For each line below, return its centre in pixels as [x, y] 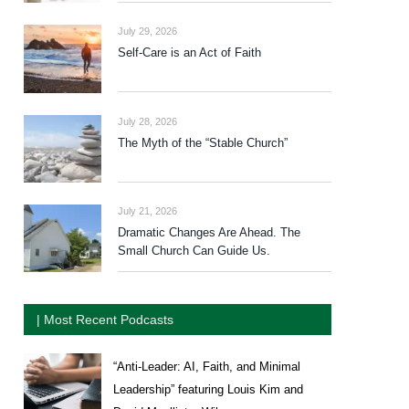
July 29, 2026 [147, 31]
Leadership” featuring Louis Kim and [208, 389]
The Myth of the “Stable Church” [203, 142]
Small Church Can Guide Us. [194, 250]
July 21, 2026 [147, 210]
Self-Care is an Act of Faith [189, 53]
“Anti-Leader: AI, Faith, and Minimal [207, 366]
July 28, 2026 [147, 121]
